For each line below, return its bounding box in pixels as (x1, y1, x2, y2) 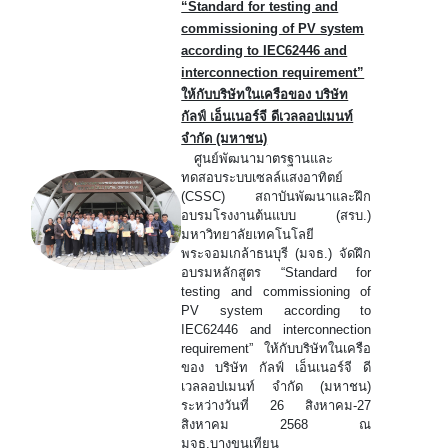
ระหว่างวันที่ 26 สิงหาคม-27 (181, 397, 372, 413)
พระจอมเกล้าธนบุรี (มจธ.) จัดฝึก (181, 245, 372, 261)
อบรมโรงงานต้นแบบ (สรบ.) (181, 207, 372, 223)
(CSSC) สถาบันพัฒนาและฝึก (181, 188, 372, 204)
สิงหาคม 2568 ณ (181, 416, 372, 432)
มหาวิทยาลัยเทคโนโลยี (181, 226, 315, 242)
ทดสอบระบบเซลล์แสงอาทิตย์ (181, 169, 344, 185)
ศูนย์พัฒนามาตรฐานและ (181, 150, 334, 166)
